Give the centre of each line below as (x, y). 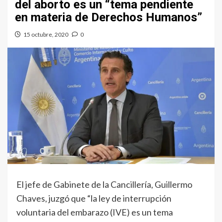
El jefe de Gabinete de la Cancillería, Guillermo (104, 185)
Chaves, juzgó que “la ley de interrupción (94, 198)
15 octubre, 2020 (46, 35)
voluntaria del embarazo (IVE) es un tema (95, 212)
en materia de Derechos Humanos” (109, 18)
